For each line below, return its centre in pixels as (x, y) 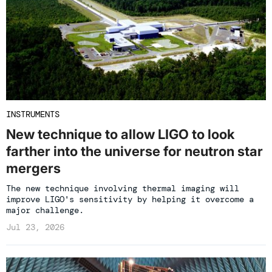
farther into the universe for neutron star (134, 151)
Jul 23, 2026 (35, 227)
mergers (33, 168)
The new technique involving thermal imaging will (123, 189)
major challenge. (45, 210)
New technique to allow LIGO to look (120, 134)
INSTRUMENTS (33, 114)
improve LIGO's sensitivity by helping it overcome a (130, 199)
